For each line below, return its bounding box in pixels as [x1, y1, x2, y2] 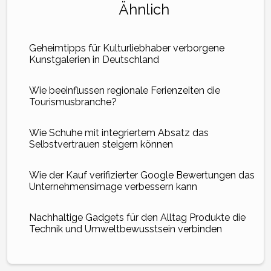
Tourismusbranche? [29, 96, 117, 108]
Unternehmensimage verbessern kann [29, 180, 197, 192]
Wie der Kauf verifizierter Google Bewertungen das [29, 169, 255, 181]
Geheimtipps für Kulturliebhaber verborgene [29, 42, 224, 54]
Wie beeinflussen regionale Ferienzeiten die [29, 84, 220, 96]
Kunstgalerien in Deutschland [29, 53, 159, 65]
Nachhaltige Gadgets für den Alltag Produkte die [29, 211, 246, 223]
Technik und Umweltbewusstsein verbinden [29, 223, 222, 235]
